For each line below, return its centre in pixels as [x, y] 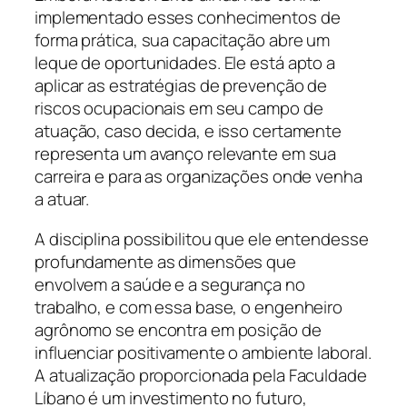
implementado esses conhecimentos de [188, 18]
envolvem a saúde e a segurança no [170, 284]
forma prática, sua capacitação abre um [183, 40]
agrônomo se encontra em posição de [178, 329]
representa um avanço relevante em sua [186, 154]
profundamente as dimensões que [165, 261]
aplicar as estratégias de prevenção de [181, 86]
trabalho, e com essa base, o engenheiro [189, 307]
